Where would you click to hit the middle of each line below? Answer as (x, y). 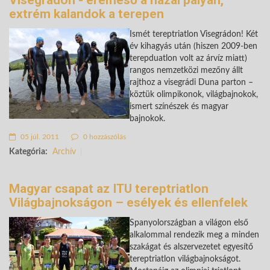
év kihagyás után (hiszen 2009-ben (193, 47)
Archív (64, 152)
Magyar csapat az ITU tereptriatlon (109, 189)
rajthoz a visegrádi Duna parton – (191, 83)
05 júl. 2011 (39, 137)
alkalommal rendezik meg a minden (194, 235)
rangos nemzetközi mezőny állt (186, 71)
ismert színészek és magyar (179, 107)
